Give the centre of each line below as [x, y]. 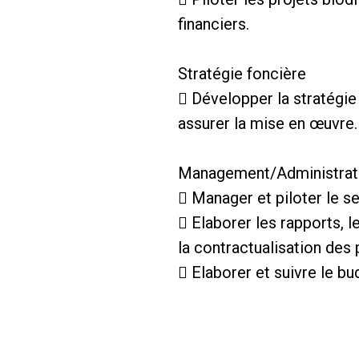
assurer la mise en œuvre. [268, 124]
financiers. [214, 24]
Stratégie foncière [242, 74]
